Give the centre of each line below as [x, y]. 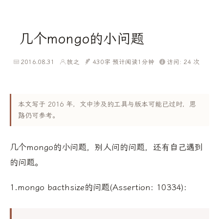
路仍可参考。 [39, 116]
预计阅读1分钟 [133, 62]
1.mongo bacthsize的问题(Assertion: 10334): [98, 187]
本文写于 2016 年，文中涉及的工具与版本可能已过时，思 [107, 105]
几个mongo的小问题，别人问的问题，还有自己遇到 [106, 147]
